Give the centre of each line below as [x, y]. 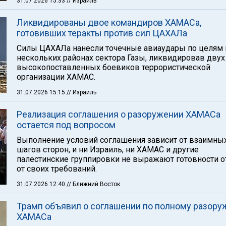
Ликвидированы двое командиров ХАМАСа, [109, 22]
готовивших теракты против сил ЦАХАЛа [102, 33]
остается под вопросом [66, 125]
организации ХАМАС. [56, 77]
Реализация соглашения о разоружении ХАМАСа [119, 114]
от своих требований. [57, 169]
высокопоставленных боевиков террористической [114, 67]
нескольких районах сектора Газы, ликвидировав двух [121, 58]
